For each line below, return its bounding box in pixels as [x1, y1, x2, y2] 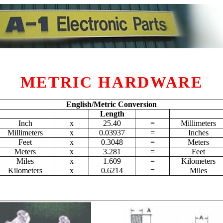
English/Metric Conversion [66, 100, 157, 109]
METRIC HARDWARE [20, 73, 203, 91]
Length [100, 110, 124, 118]
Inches [188, 128, 209, 137]
